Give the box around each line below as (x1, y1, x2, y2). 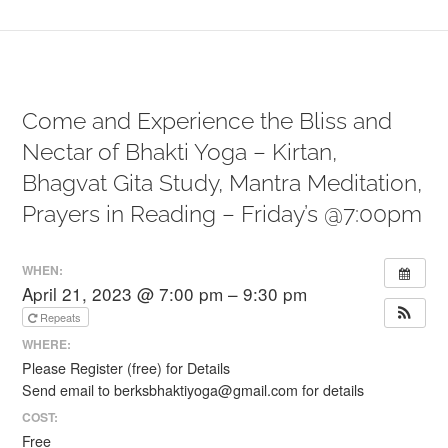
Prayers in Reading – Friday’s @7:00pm (22, 201, 423, 227)
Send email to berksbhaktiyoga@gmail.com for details (22, 379, 365, 400)
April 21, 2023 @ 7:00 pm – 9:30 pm (22, 281, 308, 306)
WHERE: (22, 334, 72, 353)
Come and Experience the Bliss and (22, 108, 393, 134)
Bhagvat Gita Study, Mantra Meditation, (22, 170, 423, 196)
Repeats (40, 309, 85, 325)
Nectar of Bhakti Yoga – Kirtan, (22, 139, 338, 165)
